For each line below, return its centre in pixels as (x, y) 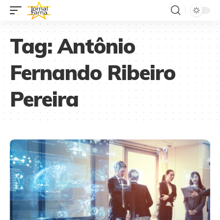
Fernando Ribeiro (93, 72)
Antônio (96, 46)
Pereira (44, 99)
